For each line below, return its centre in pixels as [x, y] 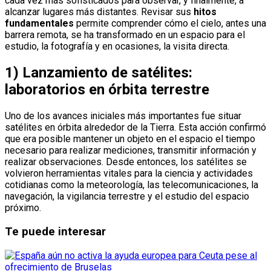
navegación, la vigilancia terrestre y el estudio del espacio [127, 197]
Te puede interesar [55, 231]
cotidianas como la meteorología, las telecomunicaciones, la [132, 185]
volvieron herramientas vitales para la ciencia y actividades [129, 174]
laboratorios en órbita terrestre [107, 90]
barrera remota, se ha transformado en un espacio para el [125, 35]
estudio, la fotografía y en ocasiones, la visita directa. [117, 47]
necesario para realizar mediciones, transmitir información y [131, 151]
